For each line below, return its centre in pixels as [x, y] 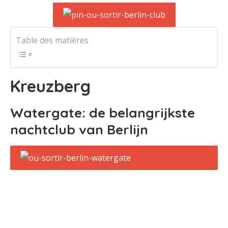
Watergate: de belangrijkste [103, 113]
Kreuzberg [50, 86]
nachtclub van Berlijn [79, 130]
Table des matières [52, 40]
